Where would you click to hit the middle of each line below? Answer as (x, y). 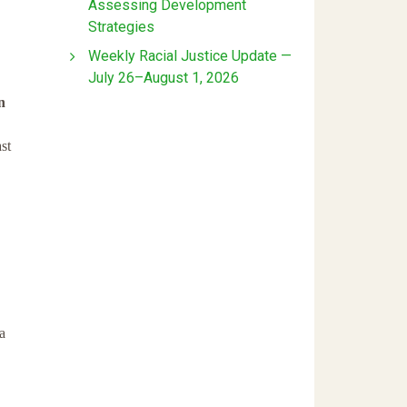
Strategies (121, 26)
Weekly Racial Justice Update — (190, 55)
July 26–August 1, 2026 (164, 77)
